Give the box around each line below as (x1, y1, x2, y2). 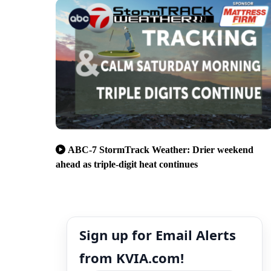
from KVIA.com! (79, 248, 184, 267)
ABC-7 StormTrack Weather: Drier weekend (68, 144, 253, 155)
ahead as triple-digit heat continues (56, 158, 198, 169)
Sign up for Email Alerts (79, 225, 236, 244)
